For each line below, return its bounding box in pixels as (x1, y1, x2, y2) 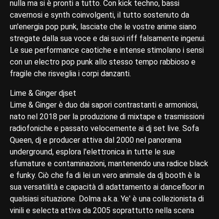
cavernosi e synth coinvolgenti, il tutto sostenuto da (10, 10, 189, 20)
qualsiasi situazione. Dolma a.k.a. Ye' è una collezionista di (10, 194, 204, 203)
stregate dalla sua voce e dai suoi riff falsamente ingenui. (10, 33, 206, 43)
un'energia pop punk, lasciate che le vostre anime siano (10, 22, 197, 31)
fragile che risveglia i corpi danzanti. (10, 68, 131, 78)
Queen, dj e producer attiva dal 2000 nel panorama (10, 135, 181, 145)
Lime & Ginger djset (10, 88, 76, 98)
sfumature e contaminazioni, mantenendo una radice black (10, 158, 208, 168)
